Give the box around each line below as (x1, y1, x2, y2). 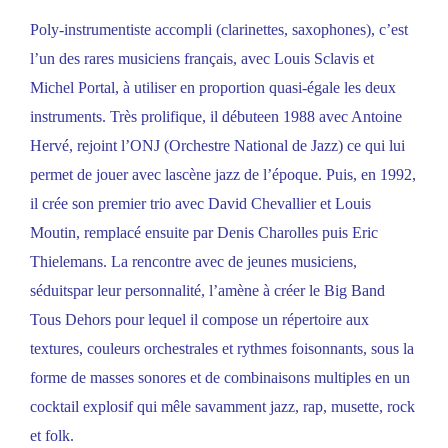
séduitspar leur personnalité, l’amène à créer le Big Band (30, 282, 385, 300)
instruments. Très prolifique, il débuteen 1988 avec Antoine (30, 108, 402, 126)
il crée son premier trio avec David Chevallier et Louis (30, 195, 371, 213)
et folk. (30, 427, 74, 445)
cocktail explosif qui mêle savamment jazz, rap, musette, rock (30, 398, 415, 416)
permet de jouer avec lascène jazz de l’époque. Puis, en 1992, (30, 166, 416, 184)
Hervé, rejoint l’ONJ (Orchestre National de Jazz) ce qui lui (30, 137, 405, 155)
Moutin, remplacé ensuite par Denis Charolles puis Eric (30, 224, 378, 242)
